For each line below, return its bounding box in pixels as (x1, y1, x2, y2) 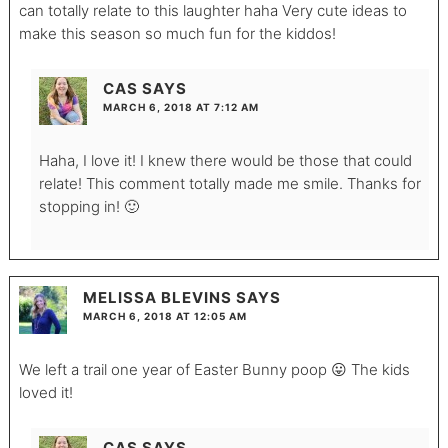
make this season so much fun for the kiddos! (18, 24, 336, 44)
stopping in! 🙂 (38, 197, 139, 217)
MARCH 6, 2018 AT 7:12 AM (102, 101, 259, 114)
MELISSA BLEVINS (82, 287, 232, 307)
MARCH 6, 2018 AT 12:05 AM (82, 309, 247, 322)
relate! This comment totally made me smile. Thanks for (38, 174, 421, 194)
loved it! (18, 382, 73, 402)
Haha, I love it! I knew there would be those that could (38, 151, 412, 171)
